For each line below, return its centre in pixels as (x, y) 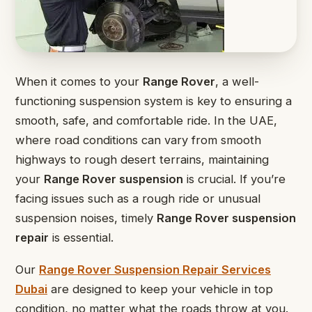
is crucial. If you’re (234, 179)
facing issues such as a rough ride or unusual (138, 198)
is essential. (81, 237)
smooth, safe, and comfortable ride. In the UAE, (146, 120)
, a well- (237, 81)
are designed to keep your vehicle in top (160, 289)
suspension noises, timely (86, 218)
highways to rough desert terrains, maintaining (142, 159)
